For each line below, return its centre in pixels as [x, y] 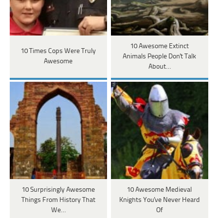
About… [159, 67]
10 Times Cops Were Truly [58, 52]
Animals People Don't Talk [160, 56]
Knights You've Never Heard [159, 200]
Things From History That [58, 200]
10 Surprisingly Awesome [58, 190]
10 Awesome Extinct [159, 46]
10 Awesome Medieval [160, 190]
